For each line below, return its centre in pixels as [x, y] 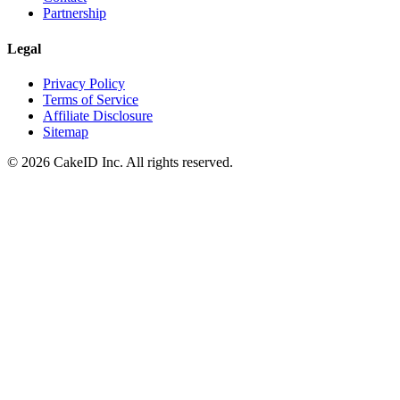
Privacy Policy [84, 83]
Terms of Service [91, 99]
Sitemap [66, 131]
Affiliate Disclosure [98, 115]
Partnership [75, 13]
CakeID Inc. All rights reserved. [142, 162]
